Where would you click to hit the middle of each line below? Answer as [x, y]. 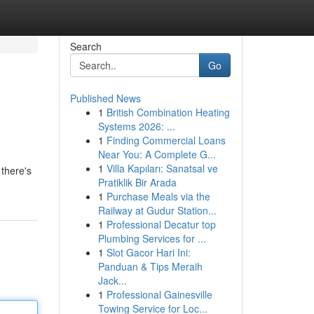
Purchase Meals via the [158, 196]
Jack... [112, 280]
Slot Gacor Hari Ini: [148, 252]
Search [86, 46]
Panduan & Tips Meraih [150, 266]
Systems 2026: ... [136, 126]
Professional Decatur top [161, 224]
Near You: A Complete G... [157, 154]
